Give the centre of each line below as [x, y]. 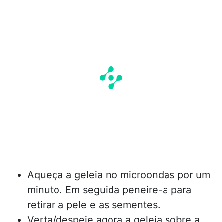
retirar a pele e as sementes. [94, 204]
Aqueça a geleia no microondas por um [119, 175]
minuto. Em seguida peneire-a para [109, 190]
